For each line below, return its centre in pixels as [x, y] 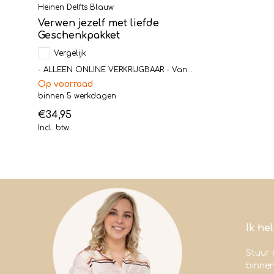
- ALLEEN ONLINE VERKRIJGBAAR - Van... [115, 70]
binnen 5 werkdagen [77, 96]
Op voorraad [65, 84]
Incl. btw [54, 128]
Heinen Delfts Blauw [76, 8]
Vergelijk [70, 54]
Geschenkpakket [79, 36]
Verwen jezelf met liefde [98, 24]
